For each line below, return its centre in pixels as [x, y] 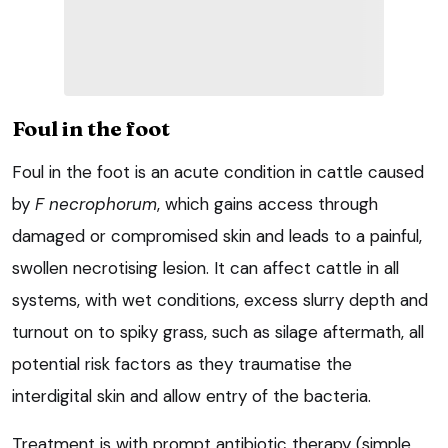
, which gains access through [267, 203]
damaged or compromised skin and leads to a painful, [217, 235]
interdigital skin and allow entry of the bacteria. [191, 395]
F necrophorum [96, 203]
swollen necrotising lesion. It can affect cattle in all [205, 267]
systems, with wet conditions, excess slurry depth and [220, 299]
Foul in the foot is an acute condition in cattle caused [218, 171]
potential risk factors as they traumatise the [182, 363]
